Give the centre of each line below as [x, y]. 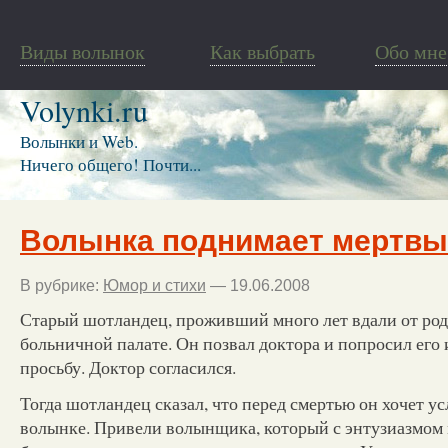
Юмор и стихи [154, 285]
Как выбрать [262, 51]
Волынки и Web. [79, 141]
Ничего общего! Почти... [110, 164]
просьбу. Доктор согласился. [128, 366]
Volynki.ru [84, 110]
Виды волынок [82, 51]
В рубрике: [61, 285]
